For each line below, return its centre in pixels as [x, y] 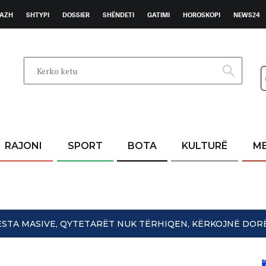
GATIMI [159, 15]
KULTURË [205, 146]
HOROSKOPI [202, 15]
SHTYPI [38, 15]
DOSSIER [76, 15]
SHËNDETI [118, 15]
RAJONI [24, 146]
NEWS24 [247, 15]
